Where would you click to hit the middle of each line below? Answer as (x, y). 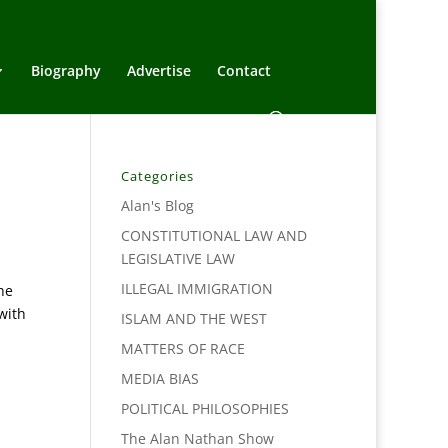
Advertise (159, 70)
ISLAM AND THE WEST (193, 318)
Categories (157, 176)
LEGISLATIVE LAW (177, 258)
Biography (66, 70)
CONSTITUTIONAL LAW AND (213, 235)
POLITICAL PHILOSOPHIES (204, 408)
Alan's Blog (157, 205)
